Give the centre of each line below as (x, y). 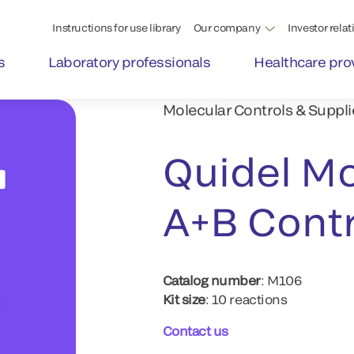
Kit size (184, 299)
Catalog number (211, 280)
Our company (227, 28)
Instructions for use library (117, 28)
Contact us (195, 330)
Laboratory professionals (130, 62)
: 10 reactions (246, 299)
